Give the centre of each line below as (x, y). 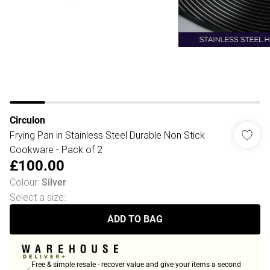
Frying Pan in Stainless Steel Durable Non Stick (107, 135)
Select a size (37, 197)
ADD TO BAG (135, 219)
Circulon (27, 120)
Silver (54, 182)
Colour (24, 182)
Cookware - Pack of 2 (56, 149)
